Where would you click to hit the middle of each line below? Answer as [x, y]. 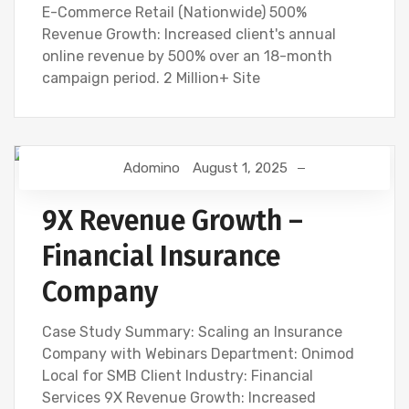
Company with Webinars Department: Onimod [198, 354]
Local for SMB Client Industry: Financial [178, 376]
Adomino [152, 168]
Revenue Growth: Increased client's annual [189, 35]
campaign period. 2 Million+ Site [151, 79]
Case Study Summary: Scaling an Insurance [192, 332]
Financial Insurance [161, 257]
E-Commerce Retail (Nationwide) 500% [174, 13]
